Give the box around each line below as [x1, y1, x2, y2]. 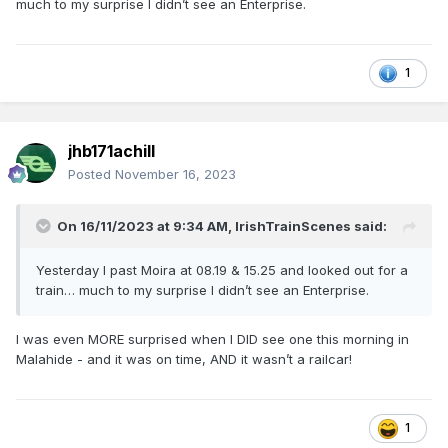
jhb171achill [68, 141, 155, 162]
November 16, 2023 [115, 166, 236, 183]
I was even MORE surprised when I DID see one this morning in [16, 331, 409, 348]
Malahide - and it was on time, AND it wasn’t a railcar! [16, 351, 352, 368]
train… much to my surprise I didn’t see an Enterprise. [36, 282, 369, 299]
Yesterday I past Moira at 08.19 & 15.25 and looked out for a [36, 262, 408, 279]
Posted [68, 166, 115, 183]
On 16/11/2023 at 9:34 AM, [57, 218, 235, 235]
